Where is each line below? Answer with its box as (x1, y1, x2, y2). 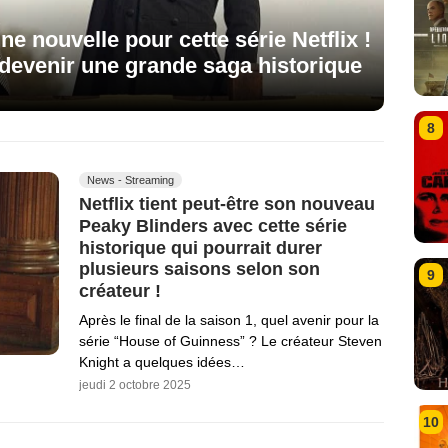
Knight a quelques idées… (79, 353, 245, 370)
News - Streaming (87, 174, 174, 187)
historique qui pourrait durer (79, 237, 322, 258)
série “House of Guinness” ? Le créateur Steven (79, 332, 382, 349)
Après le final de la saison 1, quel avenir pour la (79, 311, 379, 328)
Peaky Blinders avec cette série (79, 215, 347, 236)
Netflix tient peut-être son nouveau (79, 193, 375, 214)
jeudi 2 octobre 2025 (79, 377, 191, 392)
